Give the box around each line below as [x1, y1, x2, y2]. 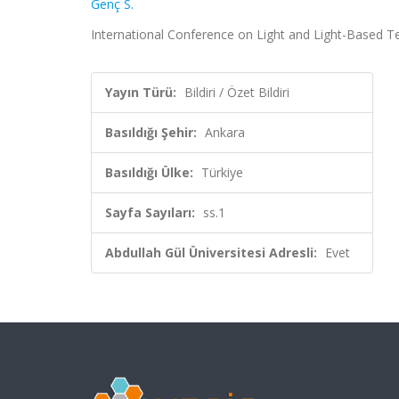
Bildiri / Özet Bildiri [184, 84, 289, 101]
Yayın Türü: [105, 84, 176, 101]
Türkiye [201, 164, 243, 181]
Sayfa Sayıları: [105, 204, 195, 221]
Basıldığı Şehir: [105, 124, 197, 141]
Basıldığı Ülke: [105, 164, 193, 181]
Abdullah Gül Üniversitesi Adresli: [105, 244, 317, 261]
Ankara [205, 124, 245, 141]
